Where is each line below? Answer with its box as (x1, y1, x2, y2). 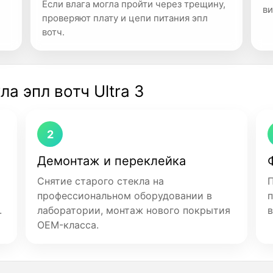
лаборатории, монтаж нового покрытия (37, 204, 230, 216)
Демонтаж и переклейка (37, 154, 186, 168)
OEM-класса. (37, 219, 99, 231)
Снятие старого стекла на (37, 175, 164, 187)
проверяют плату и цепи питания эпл (41, 12, 208, 24)
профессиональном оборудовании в (37, 190, 212, 202)
